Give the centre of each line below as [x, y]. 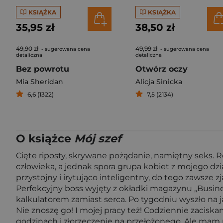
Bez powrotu [43, 69]
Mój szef [98, 139]
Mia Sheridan [40, 82]
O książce [45, 139]
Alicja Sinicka [159, 82]
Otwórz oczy [162, 69]
